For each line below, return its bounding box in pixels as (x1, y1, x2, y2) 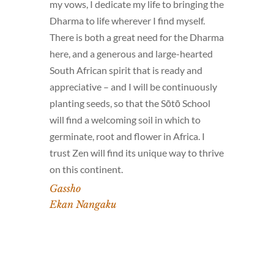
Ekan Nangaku (49, 198, 116, 211)
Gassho (49, 182, 81, 195)
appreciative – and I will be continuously (49, 81, 217, 93)
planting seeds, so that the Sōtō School (49, 97, 210, 109)
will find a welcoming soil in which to (49, 114, 201, 126)
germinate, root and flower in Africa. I (49, 130, 205, 143)
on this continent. (49, 163, 123, 176)
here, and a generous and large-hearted (49, 48, 213, 60)
